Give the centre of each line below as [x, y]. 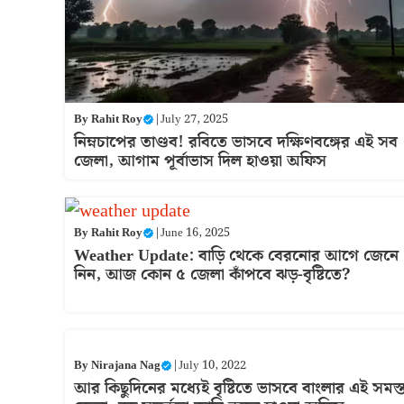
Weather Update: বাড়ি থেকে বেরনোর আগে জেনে [236, 255]
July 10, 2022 [212, 365]
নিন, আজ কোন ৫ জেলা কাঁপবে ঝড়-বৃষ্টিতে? [212, 274]
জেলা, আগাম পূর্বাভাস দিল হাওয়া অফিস [200, 161]
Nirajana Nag [126, 365]
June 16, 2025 [195, 233]
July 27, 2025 [194, 119]
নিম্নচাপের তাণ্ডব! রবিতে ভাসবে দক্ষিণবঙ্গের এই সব [236, 142]
